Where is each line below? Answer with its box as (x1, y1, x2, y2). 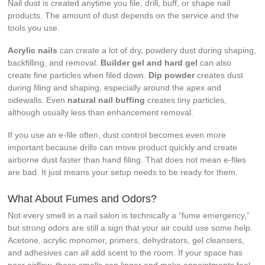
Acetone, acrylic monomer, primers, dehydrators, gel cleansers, (8, 235, 245, 245)
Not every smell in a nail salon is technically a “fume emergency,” (8, 210, 250, 220)
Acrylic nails (8, 45, 58, 55)
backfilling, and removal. (8, 57, 101, 67)
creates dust (195, 70, 244, 80)
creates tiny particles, (145, 95, 227, 105)
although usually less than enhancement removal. (8, 107, 194, 117)
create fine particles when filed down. (8, 70, 149, 80)
